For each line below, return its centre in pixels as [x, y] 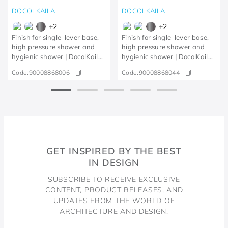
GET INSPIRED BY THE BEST [114, 151]
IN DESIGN [114, 163]
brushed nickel [145, 66]
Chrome [24, 66]
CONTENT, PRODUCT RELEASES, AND [114, 190]
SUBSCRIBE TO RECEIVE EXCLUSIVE [114, 179]
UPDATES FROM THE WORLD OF [114, 201]
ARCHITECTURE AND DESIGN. [114, 211]
